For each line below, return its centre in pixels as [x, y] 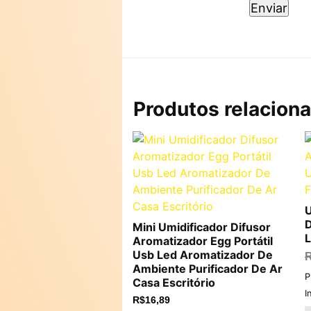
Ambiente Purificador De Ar [208, 269]
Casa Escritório [174, 283]
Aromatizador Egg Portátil [203, 241]
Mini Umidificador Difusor [202, 227]
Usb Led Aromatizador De [203, 255]
